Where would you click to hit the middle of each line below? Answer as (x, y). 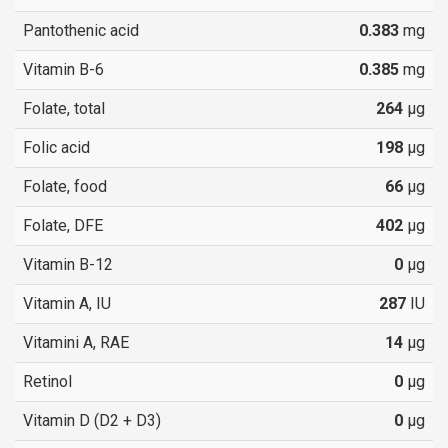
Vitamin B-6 (63, 69)
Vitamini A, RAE (76, 342)
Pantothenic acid (81, 30)
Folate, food (65, 186)
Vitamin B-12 (68, 264)
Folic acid (56, 147)
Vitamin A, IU (67, 303)
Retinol (47, 381)
